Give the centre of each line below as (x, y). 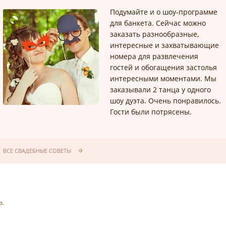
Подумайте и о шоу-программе (164, 12)
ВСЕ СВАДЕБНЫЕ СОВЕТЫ (37, 151)
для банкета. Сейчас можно (158, 23)
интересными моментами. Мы (163, 78)
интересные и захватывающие (165, 45)
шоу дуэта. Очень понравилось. (166, 101)
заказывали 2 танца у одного (161, 90)
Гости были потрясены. (151, 112)
